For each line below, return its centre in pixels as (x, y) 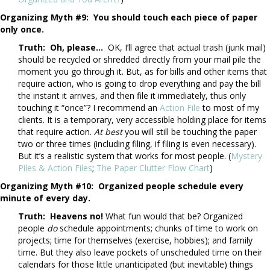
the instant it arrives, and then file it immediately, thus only (132, 96)
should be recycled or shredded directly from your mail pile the (140, 60)
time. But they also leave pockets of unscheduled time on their (140, 253)
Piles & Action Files (55, 168)
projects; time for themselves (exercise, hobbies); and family (135, 240)
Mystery (246, 156)
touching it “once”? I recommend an (89, 108)
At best (108, 132)
